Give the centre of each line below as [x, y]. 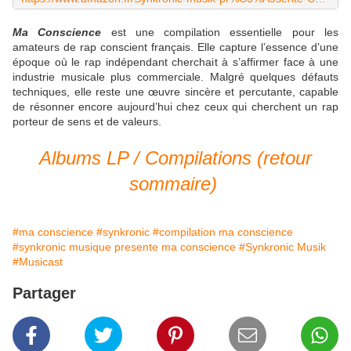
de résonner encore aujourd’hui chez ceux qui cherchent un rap [175, 107]
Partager [44, 293]
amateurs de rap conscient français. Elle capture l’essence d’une [175, 47]
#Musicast [38, 262]
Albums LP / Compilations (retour [175, 158]
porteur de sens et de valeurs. [89, 122]
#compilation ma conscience [223, 232]
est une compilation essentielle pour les [220, 33]
